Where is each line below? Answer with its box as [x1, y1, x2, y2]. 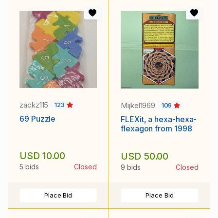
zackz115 [19, 100, 51, 109]
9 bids [121, 163, 141, 171]
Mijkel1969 [121, 100, 158, 110]
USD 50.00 [121, 150, 169, 162]
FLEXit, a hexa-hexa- [121, 114, 197, 125]
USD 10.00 [19, 149, 66, 162]
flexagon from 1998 [121, 124, 192, 134]
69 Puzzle [19, 114, 56, 124]
